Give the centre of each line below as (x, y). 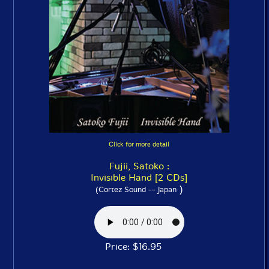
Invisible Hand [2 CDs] (139, 177)
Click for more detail (139, 144)
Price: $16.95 (139, 246)
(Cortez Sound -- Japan (136, 189)
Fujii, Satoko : (139, 166)
